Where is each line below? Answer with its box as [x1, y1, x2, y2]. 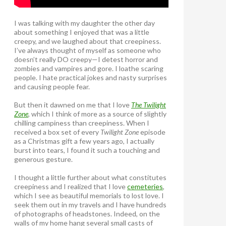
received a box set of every [14, 127, 100, 136]
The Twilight [131, 100, 166, 109]
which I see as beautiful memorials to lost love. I [14, 191, 164, 200]
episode [139, 127, 165, 136]
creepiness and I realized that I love [14, 182, 127, 191]
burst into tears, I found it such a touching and [14, 145, 160, 154]
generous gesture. [14, 154, 73, 163]
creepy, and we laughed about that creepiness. [14, 36, 161, 45]
